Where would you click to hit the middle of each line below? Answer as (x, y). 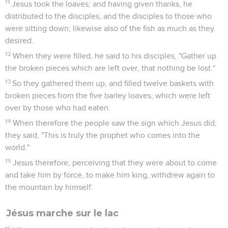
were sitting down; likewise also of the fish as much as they (110, 28)
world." (17, 147)
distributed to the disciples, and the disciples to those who (108, 16)
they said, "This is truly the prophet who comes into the (103, 135)
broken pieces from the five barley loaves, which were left (108, 95)
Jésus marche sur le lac (62, 213)
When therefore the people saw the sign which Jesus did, (115, 123)
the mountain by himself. (49, 187)
